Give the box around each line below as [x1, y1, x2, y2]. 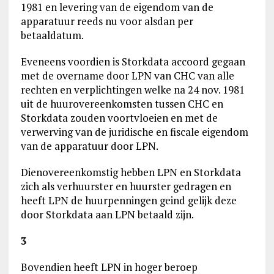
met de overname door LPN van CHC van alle [20, 68, 234, 83]
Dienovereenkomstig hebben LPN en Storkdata [20, 165, 241, 179]
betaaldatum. [20, 28, 84, 42]
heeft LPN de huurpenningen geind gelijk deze [20, 193, 237, 207]
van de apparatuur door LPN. [20, 139, 158, 153]
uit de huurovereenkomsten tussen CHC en [20, 97, 223, 111]
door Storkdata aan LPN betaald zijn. [20, 207, 194, 221]
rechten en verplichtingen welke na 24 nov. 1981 [20, 83, 245, 97]
